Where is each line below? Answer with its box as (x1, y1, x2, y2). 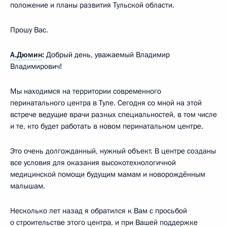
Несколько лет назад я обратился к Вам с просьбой (10, 205, 187, 216)
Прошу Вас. (10, 24, 48, 35)
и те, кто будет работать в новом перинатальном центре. (10, 121, 203, 131)
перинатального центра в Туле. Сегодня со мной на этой (10, 97, 202, 108)
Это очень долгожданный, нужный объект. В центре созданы (10, 145, 216, 156)
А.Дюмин (10, 49, 42, 60)
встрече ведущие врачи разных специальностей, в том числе (10, 109, 217, 120)
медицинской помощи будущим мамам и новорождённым (10, 169, 205, 179)
